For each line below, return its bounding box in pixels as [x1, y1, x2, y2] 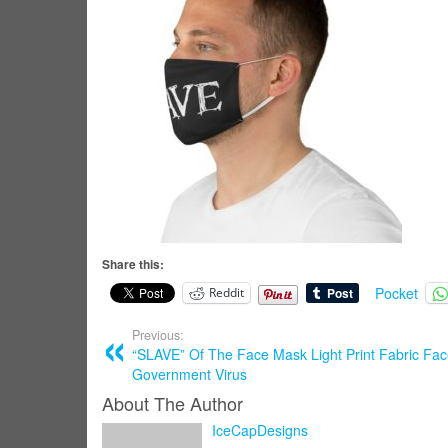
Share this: [102, 254, 164, 273]
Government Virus [132, 363, 247, 384]
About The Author [102, 389, 243, 416]
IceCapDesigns [212, 419, 308, 440]
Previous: [132, 325, 184, 344]
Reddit [209, 284, 244, 302]
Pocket [375, 282, 418, 303]
